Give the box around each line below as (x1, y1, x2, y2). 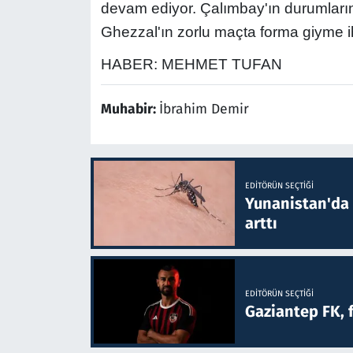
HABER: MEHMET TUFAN (100, 56, 282, 73)
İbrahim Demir (158, 101, 249, 118)
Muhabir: (100, 101, 159, 118)
